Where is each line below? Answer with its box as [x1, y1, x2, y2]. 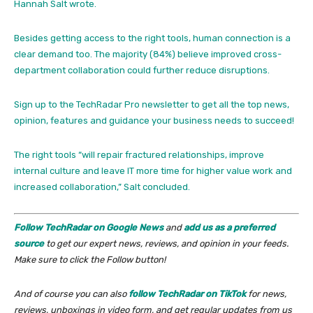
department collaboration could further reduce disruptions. [14, 65, 270, 76]
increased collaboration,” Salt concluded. [14, 182, 190, 193]
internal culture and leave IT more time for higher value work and [14, 166, 292, 177]
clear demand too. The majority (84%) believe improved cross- [14, 49, 282, 60]
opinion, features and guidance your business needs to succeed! [14, 115, 294, 126]
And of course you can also [14, 288, 129, 299]
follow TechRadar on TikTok [129, 288, 246, 299]
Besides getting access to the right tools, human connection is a [14, 33, 291, 44]
